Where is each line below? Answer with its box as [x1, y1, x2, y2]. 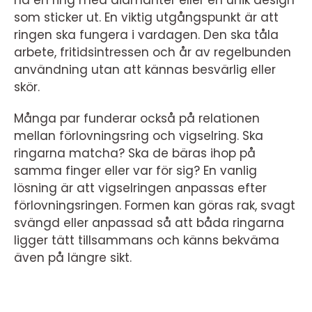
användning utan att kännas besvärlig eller [14, 61, 276, 78]
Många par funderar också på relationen [14, 110, 260, 127]
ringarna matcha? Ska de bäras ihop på [14, 145, 256, 162]
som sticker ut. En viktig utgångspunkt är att [14, 9, 279, 26]
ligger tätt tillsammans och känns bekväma [14, 232, 279, 249]
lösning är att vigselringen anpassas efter [14, 180, 267, 196]
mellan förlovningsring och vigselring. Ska [14, 127, 263, 144]
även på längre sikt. [14, 249, 132, 266]
